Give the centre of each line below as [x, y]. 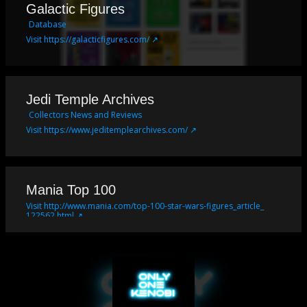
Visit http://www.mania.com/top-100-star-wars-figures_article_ [145, 206]
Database [48, 24]
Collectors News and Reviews [85, 114]
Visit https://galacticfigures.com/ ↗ [92, 39]
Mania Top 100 [71, 189]
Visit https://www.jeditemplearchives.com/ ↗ [111, 130]
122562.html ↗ [54, 215]
